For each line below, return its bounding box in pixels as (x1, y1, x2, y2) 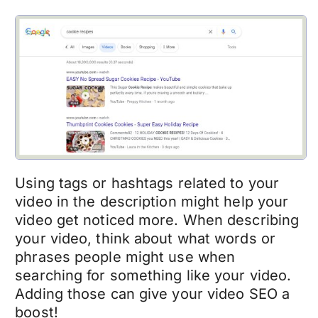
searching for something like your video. (15, 266, 292, 284)
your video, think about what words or (15, 229, 275, 247)
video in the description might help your (15, 192, 289, 210)
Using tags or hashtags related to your (15, 174, 280, 192)
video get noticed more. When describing (15, 211, 300, 229)
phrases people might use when (15, 248, 236, 265)
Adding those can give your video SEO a (15, 285, 290, 302)
